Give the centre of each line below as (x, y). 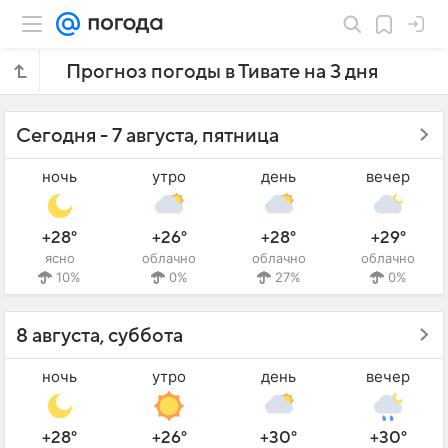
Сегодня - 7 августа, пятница (147, 136)
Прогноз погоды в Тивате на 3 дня (222, 72)
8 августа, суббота (99, 336)
